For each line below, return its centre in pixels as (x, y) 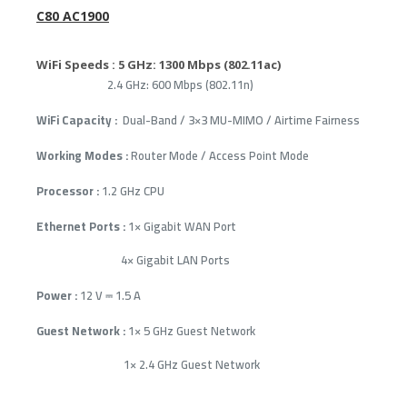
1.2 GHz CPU (132, 190)
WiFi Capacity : (77, 119)
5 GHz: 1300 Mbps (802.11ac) (198, 64)
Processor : (68, 190)
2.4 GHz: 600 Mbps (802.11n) (145, 84)
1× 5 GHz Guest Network (190, 330)
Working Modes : (82, 155)
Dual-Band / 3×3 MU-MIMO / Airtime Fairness (238, 119)
